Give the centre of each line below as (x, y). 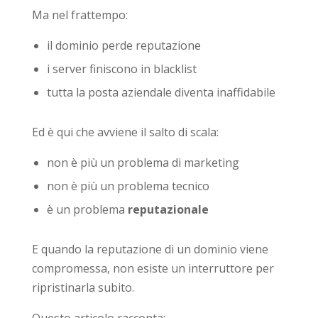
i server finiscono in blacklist (121, 68)
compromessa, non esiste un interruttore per (153, 268)
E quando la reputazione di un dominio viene (150, 249)
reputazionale (168, 209)
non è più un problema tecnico (128, 186)
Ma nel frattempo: (79, 15)
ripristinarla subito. (83, 287)
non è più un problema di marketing (143, 162)
